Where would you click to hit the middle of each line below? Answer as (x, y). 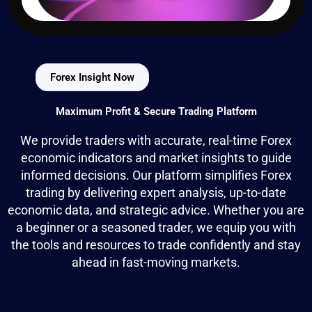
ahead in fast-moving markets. (156, 262)
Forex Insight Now (92, 77)
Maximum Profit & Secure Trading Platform (156, 111)
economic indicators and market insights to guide (156, 158)
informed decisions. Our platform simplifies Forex (156, 175)
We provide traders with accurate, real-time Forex (156, 140)
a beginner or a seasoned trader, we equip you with (156, 227)
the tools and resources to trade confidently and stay (156, 245)
